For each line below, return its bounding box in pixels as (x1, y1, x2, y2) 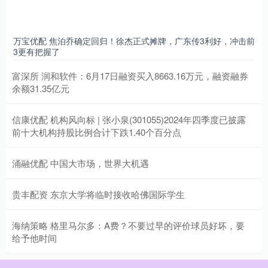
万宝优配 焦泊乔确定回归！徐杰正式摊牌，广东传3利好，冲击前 (13, 34, 255, 47)
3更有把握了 (13, 45, 60, 57)
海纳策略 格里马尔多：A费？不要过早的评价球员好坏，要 (12, 218, 245, 232)
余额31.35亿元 (12, 81, 69, 95)
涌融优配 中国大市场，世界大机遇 (12, 156, 149, 169)
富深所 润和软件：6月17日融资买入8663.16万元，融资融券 (12, 69, 248, 82)
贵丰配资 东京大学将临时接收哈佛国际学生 (12, 187, 185, 200)
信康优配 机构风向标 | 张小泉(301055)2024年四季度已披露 (12, 112, 246, 126)
